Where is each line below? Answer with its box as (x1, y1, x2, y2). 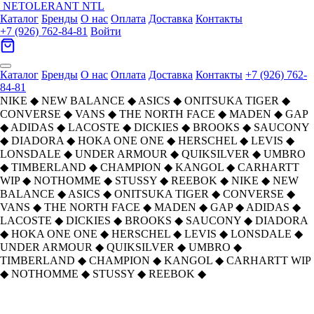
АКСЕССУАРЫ (34, 295, 95, 306)
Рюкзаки (97, 295, 130, 306)
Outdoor (203, 301, 235, 310)
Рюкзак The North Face (203, 290, 292, 300)
